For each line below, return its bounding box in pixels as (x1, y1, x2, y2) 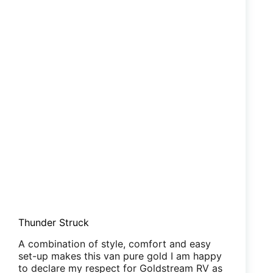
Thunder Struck (18, 216, 89, 229)
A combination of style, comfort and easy (18, 237, 211, 250)
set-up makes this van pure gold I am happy (18, 249, 222, 262)
